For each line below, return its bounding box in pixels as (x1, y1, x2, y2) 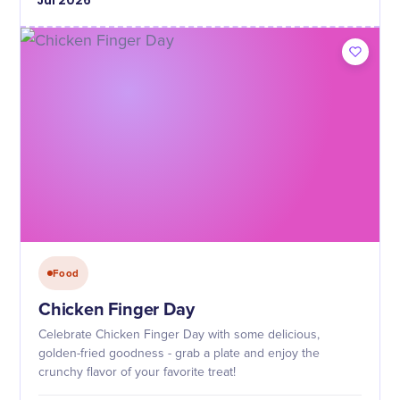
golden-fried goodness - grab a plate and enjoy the (38, 347, 320, 360)
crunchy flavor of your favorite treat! (38, 366, 236, 379)
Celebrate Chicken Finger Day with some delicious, (38, 329, 320, 341)
